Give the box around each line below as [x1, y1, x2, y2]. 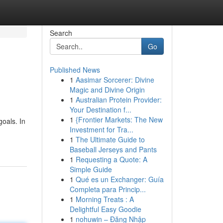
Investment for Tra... [69, 124, 133, 134]
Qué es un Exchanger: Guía [75, 174, 164, 184]
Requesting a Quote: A [75, 154, 147, 164]
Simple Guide [69, 164, 112, 174]
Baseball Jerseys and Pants [69, 144, 157, 154]
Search [49, 28, 72, 38]
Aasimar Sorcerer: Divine [75, 75, 154, 85]
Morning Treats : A [75, 194, 134, 204]
